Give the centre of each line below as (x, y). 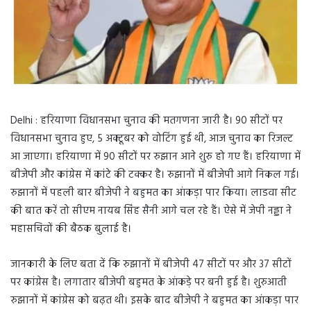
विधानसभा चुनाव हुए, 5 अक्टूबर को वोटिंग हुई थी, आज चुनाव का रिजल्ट (152, 139)
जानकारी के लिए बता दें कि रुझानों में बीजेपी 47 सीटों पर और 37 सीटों (151, 265)
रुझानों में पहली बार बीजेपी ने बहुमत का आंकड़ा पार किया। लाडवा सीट (153, 193)
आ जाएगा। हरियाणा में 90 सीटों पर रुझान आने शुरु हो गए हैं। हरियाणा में (155, 157)
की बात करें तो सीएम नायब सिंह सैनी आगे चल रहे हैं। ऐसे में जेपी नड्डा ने (151, 211)
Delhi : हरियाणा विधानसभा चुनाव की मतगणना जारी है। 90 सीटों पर (146, 121)
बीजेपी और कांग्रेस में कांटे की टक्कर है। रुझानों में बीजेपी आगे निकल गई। (155, 175)
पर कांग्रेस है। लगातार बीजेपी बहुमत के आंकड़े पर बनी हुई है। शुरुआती (149, 283)
